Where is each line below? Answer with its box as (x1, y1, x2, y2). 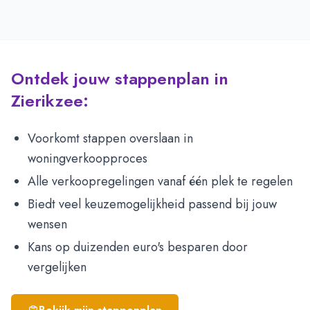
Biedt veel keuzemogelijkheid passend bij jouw (28, 195, 277, 213)
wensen (28, 215, 67, 233)
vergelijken (28, 258, 86, 276)
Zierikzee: (11, 89, 89, 113)
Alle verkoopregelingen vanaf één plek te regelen (28, 172, 293, 190)
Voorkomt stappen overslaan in (28, 129, 193, 147)
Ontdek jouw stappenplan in (11, 66, 228, 91)
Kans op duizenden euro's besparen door (28, 238, 248, 256)
